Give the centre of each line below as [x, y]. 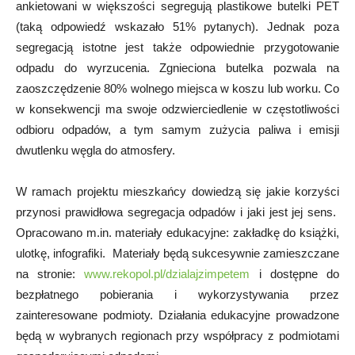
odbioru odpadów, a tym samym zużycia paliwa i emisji [177, 129]
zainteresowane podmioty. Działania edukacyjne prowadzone [177, 315]
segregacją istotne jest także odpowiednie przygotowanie [177, 47]
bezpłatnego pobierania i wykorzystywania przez [177, 294]
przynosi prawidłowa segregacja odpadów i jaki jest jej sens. [177, 212]
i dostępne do [295, 273]
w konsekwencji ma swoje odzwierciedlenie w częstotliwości [177, 109]
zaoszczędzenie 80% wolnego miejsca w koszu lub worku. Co [177, 88]
